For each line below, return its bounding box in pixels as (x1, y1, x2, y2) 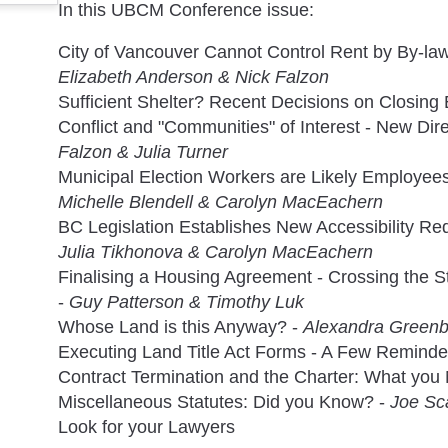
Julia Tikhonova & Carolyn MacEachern (58, 242, 373, 263)
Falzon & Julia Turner (58, 142, 228, 163)
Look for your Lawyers (58, 417, 235, 438)
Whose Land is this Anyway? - (58, 317, 303, 338)
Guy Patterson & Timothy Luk (69, 292, 304, 313)
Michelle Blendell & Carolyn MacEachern (58, 192, 383, 213)
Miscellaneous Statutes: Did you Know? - (58, 392, 390, 413)
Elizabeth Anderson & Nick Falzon (58, 67, 329, 88)
